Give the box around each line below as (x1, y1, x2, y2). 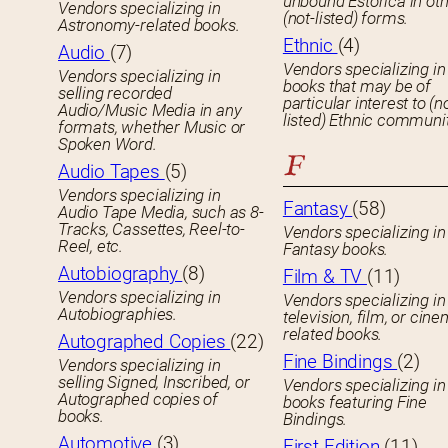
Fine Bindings (282, 350, 398, 374)
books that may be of (282, 76, 432, 97)
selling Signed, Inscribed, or (58, 372, 250, 393)
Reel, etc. (58, 236, 124, 257)
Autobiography (58, 262, 183, 286)
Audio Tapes (58, 160, 165, 184)
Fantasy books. (282, 239, 389, 260)
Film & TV (282, 265, 367, 289)
